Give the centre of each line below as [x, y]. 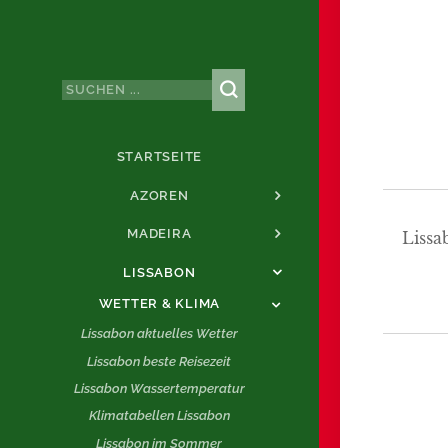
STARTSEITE [159, 156]
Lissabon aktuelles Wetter [159, 334]
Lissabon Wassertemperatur [159, 389]
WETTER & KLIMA [159, 303]
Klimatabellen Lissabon [159, 416]
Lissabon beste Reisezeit [159, 361]
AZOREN [159, 195]
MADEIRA [159, 234]
